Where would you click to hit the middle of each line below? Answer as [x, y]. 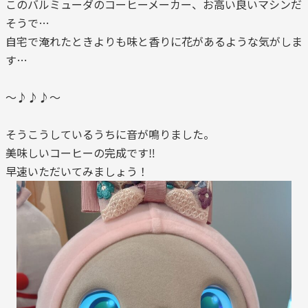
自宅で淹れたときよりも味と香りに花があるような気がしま [154, 42]
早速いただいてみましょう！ [77, 172]
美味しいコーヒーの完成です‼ [80, 153]
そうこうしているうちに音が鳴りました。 [110, 134]
